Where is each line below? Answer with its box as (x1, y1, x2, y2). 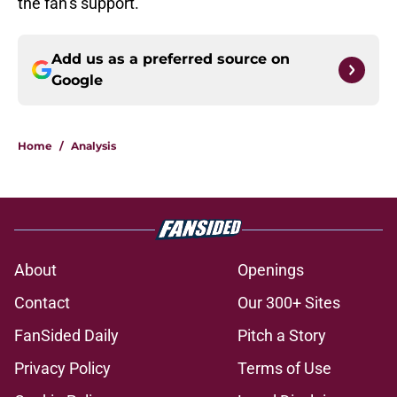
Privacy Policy (14, 359, 111, 378)
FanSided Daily (14, 326, 119, 346)
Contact (14, 293, 70, 313)
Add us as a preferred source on (51, 51, 290, 68)
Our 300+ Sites (237, 293, 340, 313)
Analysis (71, 139, 116, 153)
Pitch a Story (237, 326, 326, 346)
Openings (237, 261, 304, 280)
